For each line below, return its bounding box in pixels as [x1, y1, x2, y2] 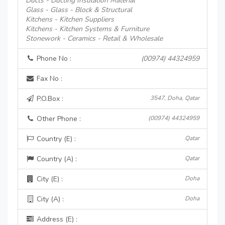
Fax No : [35, 74, 62, 83]
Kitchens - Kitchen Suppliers [26, 15, 114, 24]
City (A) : [35, 194, 64, 204]
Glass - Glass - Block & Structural [26, 5, 132, 15]
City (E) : [35, 174, 63, 184]
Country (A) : [35, 154, 77, 164]
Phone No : [35, 54, 71, 63]
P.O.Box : [35, 94, 63, 103]
